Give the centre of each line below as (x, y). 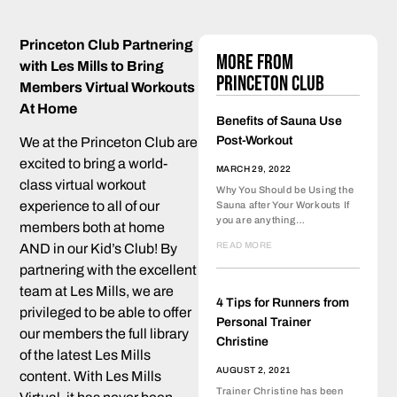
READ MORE (245, 245)
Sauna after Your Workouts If (283, 204)
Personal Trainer (264, 322)
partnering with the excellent (109, 270)
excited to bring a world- (94, 164)
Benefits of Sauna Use (279, 121)
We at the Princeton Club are (109, 143)
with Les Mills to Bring (92, 66)
